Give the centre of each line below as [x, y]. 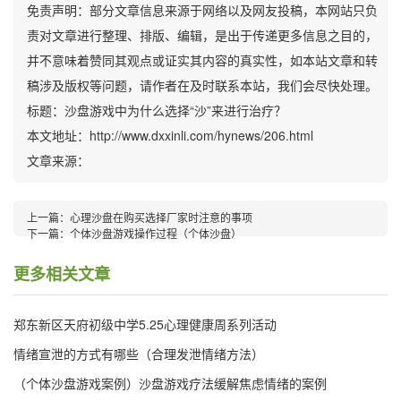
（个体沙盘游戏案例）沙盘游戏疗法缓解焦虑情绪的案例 [170, 383]
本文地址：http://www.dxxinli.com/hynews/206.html [170, 135]
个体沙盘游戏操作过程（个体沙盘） [156, 233]
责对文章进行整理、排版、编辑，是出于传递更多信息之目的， [202, 34]
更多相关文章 [62, 273]
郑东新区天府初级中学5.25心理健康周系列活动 [145, 324]
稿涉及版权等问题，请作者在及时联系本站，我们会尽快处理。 [202, 85]
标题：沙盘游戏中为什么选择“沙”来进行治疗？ [157, 110]
